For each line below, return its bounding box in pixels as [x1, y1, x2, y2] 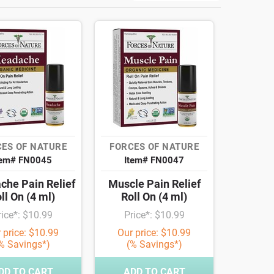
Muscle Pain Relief [108, 177, 201, 191]
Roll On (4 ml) [121, 190, 187, 204]
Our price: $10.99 [117, 227, 191, 239]
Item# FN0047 [124, 155, 184, 166]
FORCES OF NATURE [109, 141, 199, 153]
